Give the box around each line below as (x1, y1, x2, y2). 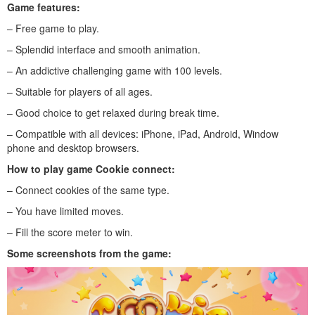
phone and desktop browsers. (7, 140, 139, 155)
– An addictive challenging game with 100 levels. (7, 63, 222, 77)
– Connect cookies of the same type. (7, 182, 169, 197)
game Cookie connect (67, 161, 172, 176)
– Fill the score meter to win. (7, 224, 133, 239)
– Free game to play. (7, 20, 99, 35)
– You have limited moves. (7, 203, 124, 218)
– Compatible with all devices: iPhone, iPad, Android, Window (7, 126, 278, 141)
